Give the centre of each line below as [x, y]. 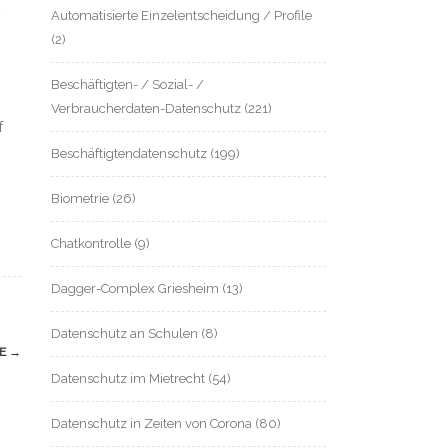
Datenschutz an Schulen [124, 333]
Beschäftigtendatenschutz [129, 153]
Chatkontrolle [91, 243]
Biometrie [80, 198]
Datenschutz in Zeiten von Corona [151, 423]
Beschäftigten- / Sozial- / [127, 84]
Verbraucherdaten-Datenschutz [146, 108]
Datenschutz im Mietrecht [128, 378]
